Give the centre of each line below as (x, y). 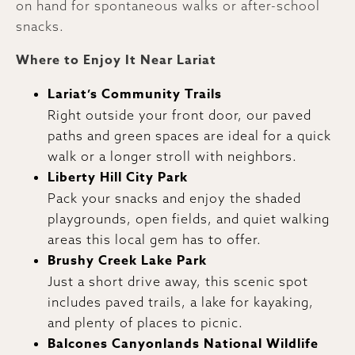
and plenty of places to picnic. (145, 322)
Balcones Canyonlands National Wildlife (183, 344)
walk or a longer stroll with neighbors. (172, 156)
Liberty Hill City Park (118, 177)
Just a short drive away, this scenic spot (178, 281)
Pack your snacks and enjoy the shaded (174, 198)
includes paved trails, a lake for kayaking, (181, 302)
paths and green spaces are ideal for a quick (189, 135)
